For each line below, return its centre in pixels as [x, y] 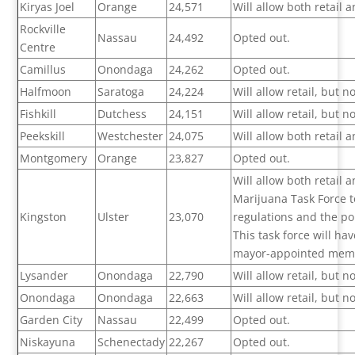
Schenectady [132, 342]
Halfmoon [46, 92]
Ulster [114, 217]
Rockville [43, 29]
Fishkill [38, 114]
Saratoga [121, 92]
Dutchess [122, 114]
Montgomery [54, 158]
